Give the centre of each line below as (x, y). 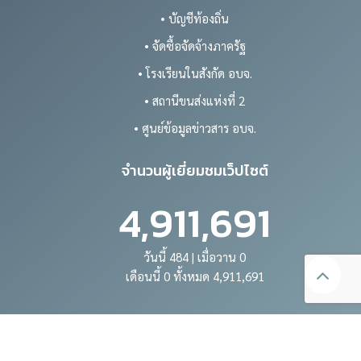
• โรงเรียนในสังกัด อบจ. (195, 73)
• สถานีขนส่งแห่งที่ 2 (195, 101)
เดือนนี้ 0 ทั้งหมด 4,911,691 (195, 276)
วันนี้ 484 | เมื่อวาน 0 (195, 257)
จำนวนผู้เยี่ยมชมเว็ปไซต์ (195, 171)
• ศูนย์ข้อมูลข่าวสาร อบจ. (195, 128)
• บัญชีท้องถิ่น (195, 19)
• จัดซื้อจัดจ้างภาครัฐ (195, 46)
